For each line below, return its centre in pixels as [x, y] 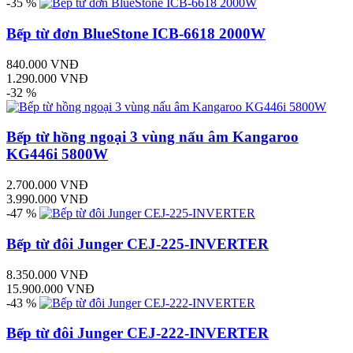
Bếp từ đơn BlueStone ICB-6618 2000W [136, 34]
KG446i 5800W [57, 154]
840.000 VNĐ [43, 64]
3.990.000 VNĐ [47, 199]
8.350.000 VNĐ [47, 274]
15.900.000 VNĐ [50, 288]
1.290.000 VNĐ [47, 78]
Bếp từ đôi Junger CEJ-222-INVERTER [137, 333]
